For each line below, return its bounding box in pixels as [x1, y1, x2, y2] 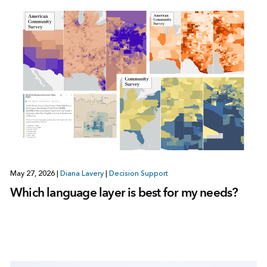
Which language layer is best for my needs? [10, 184, 238, 200]
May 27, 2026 [10, 169, 57, 178]
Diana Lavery [60, 169, 104, 178]
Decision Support [108, 169, 168, 178]
